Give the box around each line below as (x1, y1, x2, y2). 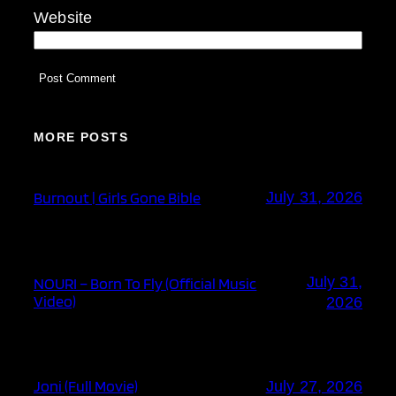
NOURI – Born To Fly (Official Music (34, 272, 257, 293)
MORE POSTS (34, 129, 128, 144)
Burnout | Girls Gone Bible (34, 187, 202, 207)
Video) (34, 290, 77, 310)
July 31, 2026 (265, 187, 362, 207)
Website (34, 7, 93, 27)
